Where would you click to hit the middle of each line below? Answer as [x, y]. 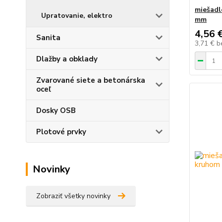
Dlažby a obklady [67, 59]
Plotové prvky [61, 132]
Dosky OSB [56, 111]
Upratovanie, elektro [77, 16]
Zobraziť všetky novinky [73, 196]
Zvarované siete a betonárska [91, 80]
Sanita [48, 38]
